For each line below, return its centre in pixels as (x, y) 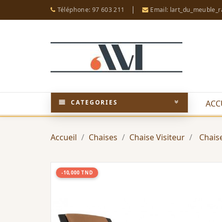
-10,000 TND (77, 173)
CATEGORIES (93, 102)
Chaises (103, 137)
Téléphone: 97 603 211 (90, 10)
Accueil (64, 137)
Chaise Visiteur (157, 137)
